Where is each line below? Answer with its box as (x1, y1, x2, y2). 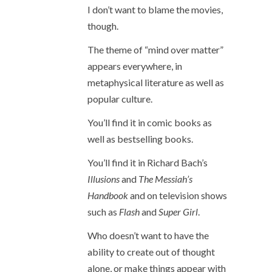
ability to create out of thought (87, 246, 215, 257)
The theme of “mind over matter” (87, 44, 223, 55)
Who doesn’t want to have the (87, 229, 209, 241)
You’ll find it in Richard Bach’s (87, 157, 208, 168)
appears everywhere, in (87, 60, 182, 72)
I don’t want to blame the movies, (87, 4, 223, 15)
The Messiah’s (138, 173, 192, 185)
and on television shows (128, 189, 227, 201)
